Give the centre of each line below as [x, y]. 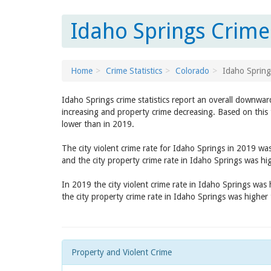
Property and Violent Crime [122, 252]
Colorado [192, 71]
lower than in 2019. [98, 124]
